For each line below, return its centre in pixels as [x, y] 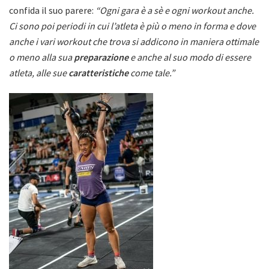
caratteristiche [98, 72]
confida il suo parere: [52, 10]
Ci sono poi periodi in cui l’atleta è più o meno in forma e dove [132, 26]
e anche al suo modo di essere [190, 57]
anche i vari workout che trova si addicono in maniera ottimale [134, 41]
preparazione [101, 57]
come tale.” [152, 72]
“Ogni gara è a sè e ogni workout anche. [175, 10]
